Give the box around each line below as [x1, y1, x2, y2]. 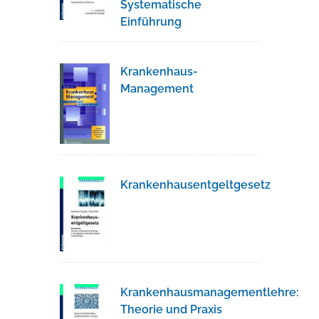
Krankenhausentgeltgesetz [120, 177, 271, 192]
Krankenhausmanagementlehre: [120, 285, 299, 299]
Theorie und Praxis [120, 302, 222, 316]
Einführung [120, 14, 182, 28]
